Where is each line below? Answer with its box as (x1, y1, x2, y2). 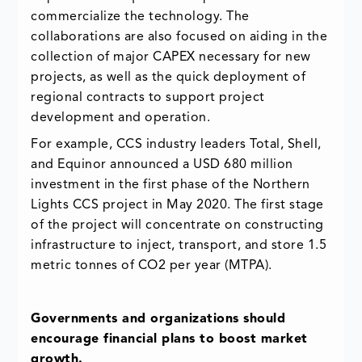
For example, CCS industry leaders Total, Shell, (31, 138, 322, 152)
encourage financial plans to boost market (31, 333, 308, 347)
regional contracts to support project (31, 91, 265, 105)
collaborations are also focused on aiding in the (31, 31, 328, 44)
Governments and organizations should (31, 313, 286, 326)
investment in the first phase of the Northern (31, 179, 310, 192)
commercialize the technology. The (31, 11, 250, 24)
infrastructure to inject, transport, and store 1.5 (31, 239, 327, 253)
